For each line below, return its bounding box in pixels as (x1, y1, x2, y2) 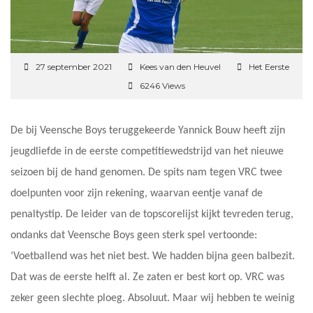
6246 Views (140, 80, 185, 91)
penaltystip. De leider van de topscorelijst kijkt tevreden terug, (10, 208, 293, 220)
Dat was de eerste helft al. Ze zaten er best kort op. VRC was (10, 271, 284, 283)
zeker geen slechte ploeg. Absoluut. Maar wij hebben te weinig (10, 292, 295, 304)
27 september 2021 (36, 61, 112, 72)
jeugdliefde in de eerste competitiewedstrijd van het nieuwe (10, 145, 284, 157)
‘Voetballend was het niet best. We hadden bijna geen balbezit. (10, 250, 295, 262)
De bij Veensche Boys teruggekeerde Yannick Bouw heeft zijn (10, 124, 285, 136)
